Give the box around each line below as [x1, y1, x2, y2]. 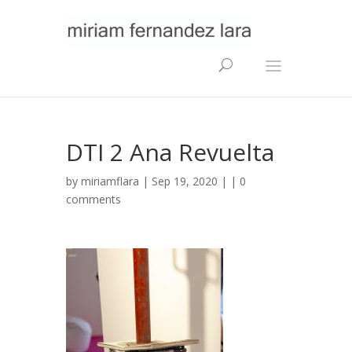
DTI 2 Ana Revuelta [66, 136, 274, 168]
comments [66, 192, 121, 207]
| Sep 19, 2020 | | [139, 174, 240, 189]
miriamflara [81, 174, 139, 189]
